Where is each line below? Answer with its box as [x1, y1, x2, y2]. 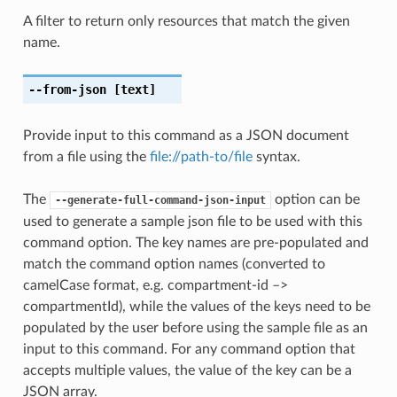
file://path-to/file [149, 149, 253, 164]
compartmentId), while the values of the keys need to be [22, 299, 370, 314]
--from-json [27, 82, 106, 97]
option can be [270, 191, 360, 206]
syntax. [252, 149, 300, 164]
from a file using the [22, 149, 150, 164]
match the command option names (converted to [22, 256, 325, 271]
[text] [105, 82, 156, 97]
